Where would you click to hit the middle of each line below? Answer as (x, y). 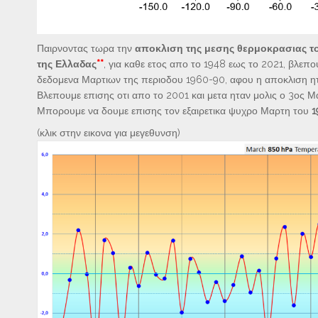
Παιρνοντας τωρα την (86, 48)
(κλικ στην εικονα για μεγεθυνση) (109, 132)
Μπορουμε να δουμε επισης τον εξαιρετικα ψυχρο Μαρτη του (174, 110)
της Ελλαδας (67, 64)
